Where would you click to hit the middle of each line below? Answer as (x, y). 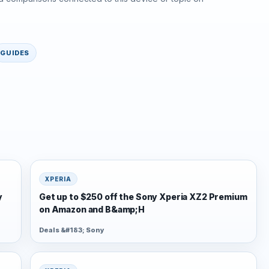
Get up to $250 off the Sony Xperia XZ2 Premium (143, 197)
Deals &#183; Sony (72, 230)
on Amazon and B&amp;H (92, 210)
